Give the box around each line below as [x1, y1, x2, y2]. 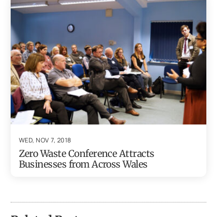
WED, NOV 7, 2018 [18, 136, 71, 145]
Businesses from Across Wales [18, 158, 148, 170]
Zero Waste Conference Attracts [18, 148, 155, 160]
